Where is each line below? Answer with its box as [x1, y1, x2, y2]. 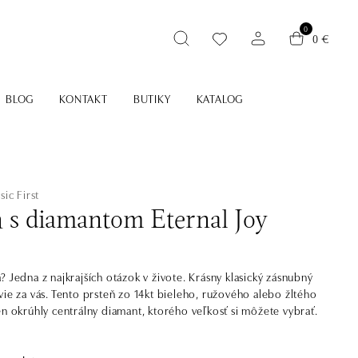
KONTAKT [59, 90, 108, 106]
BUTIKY [133, 90, 171, 106]
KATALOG [196, 90, 244, 106]
